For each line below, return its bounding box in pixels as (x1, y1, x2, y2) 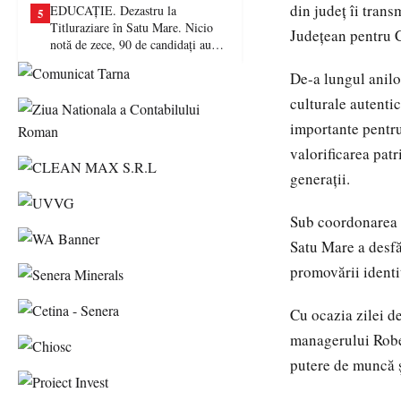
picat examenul (50, 53, 126, 70)
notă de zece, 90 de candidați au (50, 36, 211, 53)
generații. (290, 168, 350, 189)
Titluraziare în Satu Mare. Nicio (50, 19, 213, 36)
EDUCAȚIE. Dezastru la (50, 2, 176, 19)
